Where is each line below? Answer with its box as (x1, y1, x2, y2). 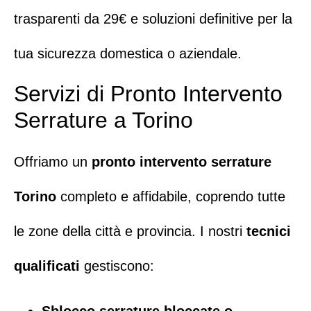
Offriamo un (14, 154, 92, 170)
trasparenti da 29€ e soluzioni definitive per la (14, 10, 292, 26)
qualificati (14, 258, 80, 274)
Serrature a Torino (14, 108, 193, 133)
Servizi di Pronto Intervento (14, 81, 283, 107)
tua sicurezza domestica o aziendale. (14, 45, 242, 61)
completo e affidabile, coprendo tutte (56, 189, 285, 205)
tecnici (246, 224, 291, 239)
